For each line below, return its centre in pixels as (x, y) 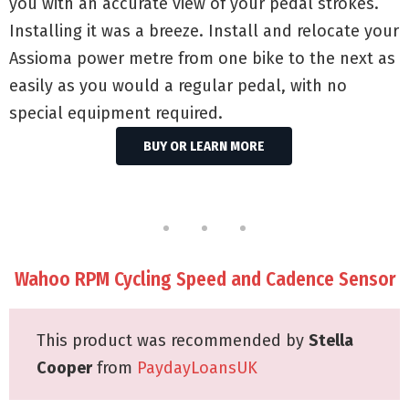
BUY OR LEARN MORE (204, 146)
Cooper (64, 367)
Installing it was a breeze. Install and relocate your (204, 31)
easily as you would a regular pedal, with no (178, 85)
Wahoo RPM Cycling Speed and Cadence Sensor (204, 279)
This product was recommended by (173, 340)
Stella (331, 340)
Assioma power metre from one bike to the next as (202, 58)
